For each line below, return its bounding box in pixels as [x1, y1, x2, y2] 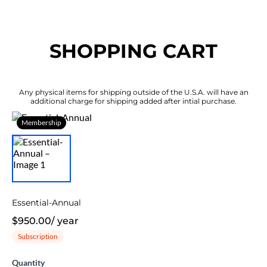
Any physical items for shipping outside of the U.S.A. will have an [18, 88, 249, 97]
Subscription [18, 232, 58, 241]
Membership [21, 118, 61, 128]
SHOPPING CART [49, 39, 218, 63]
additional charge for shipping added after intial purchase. [30, 97, 237, 106]
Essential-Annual [12, 197, 81, 209]
